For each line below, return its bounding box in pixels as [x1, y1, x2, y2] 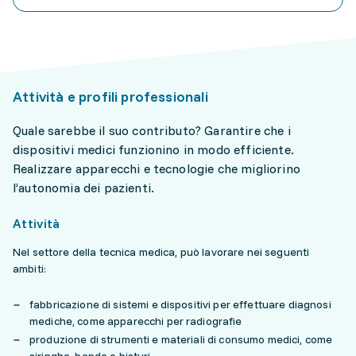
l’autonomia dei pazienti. [13, 180, 155, 196]
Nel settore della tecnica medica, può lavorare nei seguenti [13, 245, 310, 260]
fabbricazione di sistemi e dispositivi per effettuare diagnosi [29, 297, 331, 312]
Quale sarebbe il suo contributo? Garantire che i [13, 122, 291, 139]
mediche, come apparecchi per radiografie [29, 314, 242, 329]
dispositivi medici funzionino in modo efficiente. [13, 141, 294, 158]
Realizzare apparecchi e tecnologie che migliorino [13, 161, 300, 177]
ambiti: [13, 261, 46, 277]
